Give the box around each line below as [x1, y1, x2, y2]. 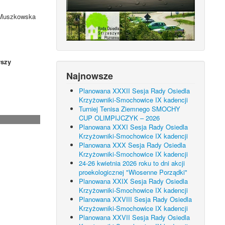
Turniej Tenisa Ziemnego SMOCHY [79, 103, 181, 114]
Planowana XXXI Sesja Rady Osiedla [79, 122, 188, 132]
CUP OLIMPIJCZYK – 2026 [79, 113, 160, 123]
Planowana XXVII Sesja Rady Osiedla [79, 212, 190, 222]
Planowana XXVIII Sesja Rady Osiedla [79, 194, 192, 204]
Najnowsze [66, 69, 114, 82]
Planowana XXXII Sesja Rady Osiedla [79, 85, 190, 95]
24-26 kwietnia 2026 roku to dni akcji [79, 158, 185, 168]
